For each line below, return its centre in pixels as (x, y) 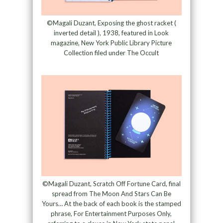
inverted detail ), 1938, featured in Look (111, 33)
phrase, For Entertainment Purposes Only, (111, 213)
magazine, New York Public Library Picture (111, 43)
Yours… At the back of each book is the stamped (111, 203)
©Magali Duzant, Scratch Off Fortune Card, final (111, 183)
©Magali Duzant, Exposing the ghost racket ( (111, 23)
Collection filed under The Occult (111, 53)
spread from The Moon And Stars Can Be (111, 193)
